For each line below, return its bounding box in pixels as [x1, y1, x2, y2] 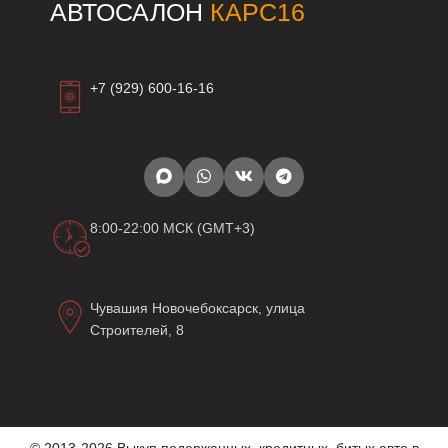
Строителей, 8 [90, 322, 184, 339]
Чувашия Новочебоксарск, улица [90, 300, 305, 317]
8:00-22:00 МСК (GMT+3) [90, 220, 255, 237]
